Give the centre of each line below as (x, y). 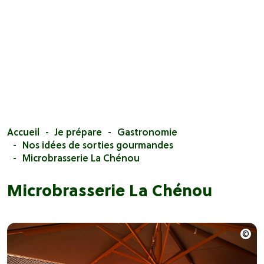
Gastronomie (147, 132)
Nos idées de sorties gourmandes (98, 145)
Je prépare (78, 132)
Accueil (23, 132)
